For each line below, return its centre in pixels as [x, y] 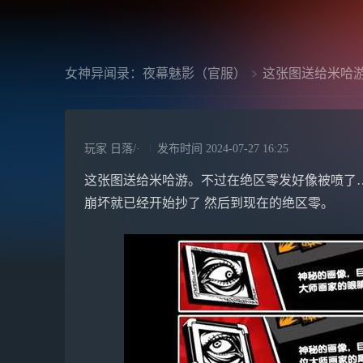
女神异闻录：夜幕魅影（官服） [156, 73]
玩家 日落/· [112, 149]
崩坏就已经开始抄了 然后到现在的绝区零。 [209, 203]
